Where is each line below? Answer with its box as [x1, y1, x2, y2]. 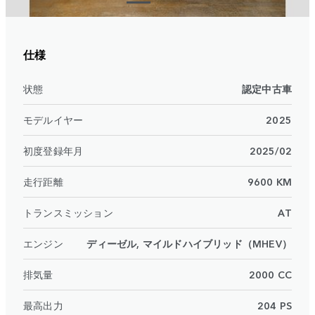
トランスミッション [23, 205, 113, 220]
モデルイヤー [23, 112, 84, 127]
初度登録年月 [23, 143, 84, 158]
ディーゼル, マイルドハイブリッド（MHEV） [86, 236, 292, 251]
